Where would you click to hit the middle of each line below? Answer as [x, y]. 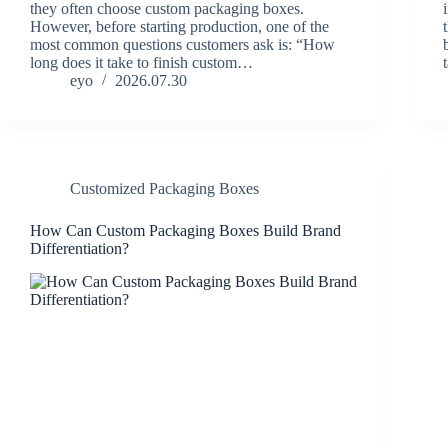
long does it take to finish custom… [141, 63]
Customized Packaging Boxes [164, 189]
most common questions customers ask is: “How [182, 45]
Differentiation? [79, 249]
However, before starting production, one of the [179, 27]
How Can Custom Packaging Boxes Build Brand [185, 231]
